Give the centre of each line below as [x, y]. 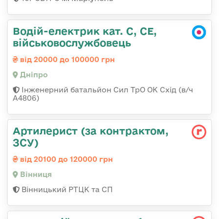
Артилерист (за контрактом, [91, 131]
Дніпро [33, 75]
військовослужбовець [72, 43]
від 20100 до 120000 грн [66, 159]
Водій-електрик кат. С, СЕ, [85, 31]
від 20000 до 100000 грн [66, 60]
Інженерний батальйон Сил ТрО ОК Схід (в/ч [106, 90]
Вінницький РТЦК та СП [66, 190]
